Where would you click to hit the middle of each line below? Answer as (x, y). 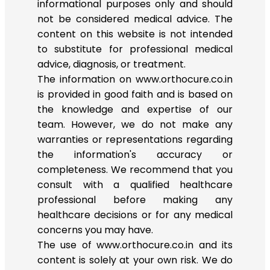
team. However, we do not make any (135, 124)
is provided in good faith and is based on (135, 94)
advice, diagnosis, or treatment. (111, 64)
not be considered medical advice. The (135, 19)
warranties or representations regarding (135, 139)
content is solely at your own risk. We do (135, 260)
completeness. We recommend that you (135, 169)
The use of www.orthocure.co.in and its (135, 245)
